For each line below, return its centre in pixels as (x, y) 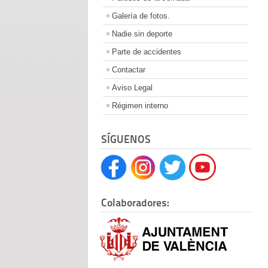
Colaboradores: (135, 203)
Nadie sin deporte (142, 34)
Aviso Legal (132, 88)
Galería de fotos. (141, 16)
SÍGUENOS (126, 139)
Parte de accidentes (147, 52)
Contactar (129, 70)
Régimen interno (140, 106)
